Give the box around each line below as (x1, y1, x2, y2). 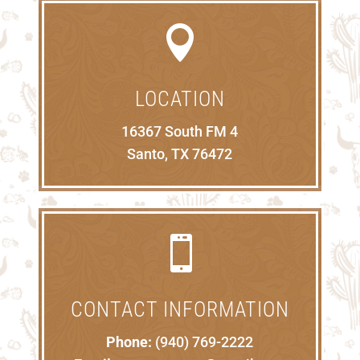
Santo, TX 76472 (127, 145, 233, 163)
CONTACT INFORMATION (70, 297, 289, 322)
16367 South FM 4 (121, 123, 239, 141)
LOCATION (134, 87, 225, 112)
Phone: (106, 333, 153, 351)
